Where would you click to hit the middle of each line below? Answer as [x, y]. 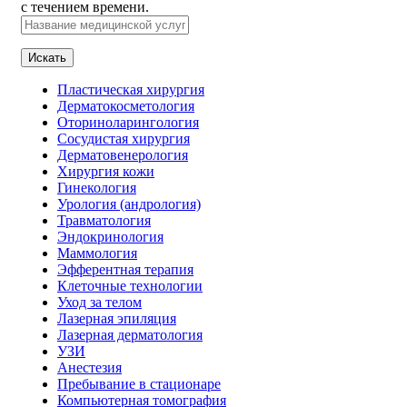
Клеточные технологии [130, 285]
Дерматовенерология [123, 154]
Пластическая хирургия [131, 89]
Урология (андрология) [129, 203]
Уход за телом [99, 302]
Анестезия [89, 367]
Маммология [97, 253]
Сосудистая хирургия [124, 138]
